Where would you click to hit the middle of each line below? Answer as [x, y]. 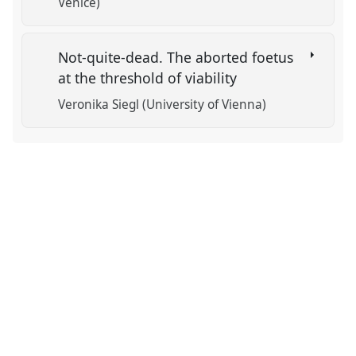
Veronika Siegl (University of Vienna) [163, 104]
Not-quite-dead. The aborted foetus [176, 57]
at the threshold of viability [150, 77]
